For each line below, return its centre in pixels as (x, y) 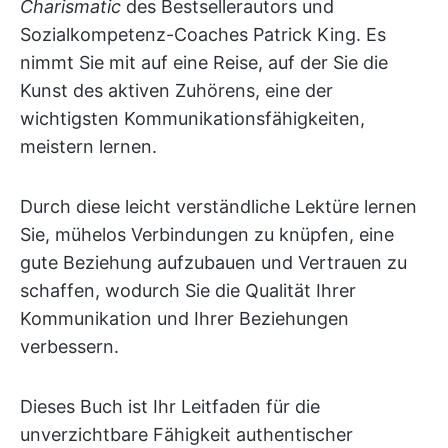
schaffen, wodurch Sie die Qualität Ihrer (188, 290)
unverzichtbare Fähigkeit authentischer (186, 434)
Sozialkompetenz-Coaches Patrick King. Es (203, 34)
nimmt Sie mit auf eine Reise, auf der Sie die (204, 62)
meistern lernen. (88, 146)
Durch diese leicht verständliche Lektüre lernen (218, 206)
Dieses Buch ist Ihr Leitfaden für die (170, 406)
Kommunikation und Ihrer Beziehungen (184, 318)
